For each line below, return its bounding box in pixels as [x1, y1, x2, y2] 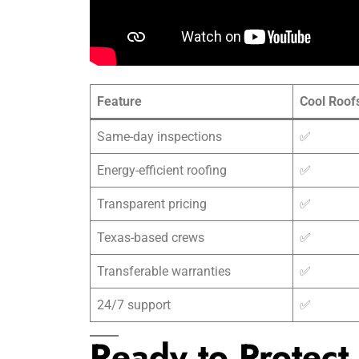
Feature [97, 94, 142, 109]
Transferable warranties [97, 264, 231, 279]
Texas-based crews [97, 230, 204, 245]
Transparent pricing [97, 196, 207, 212]
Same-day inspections [97, 129, 222, 144]
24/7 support [97, 297, 171, 313]
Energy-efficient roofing [97, 163, 227, 178]
